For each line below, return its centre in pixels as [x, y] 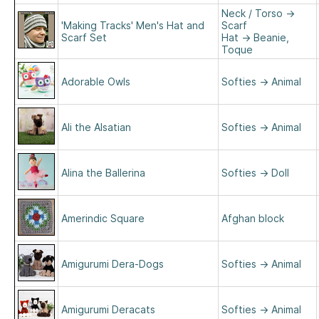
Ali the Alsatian [96, 127]
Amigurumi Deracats [108, 309]
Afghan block [253, 218]
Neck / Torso [252, 13]
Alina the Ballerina [103, 173]
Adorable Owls [96, 82]
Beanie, [271, 37]
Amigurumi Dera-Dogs [113, 264]
